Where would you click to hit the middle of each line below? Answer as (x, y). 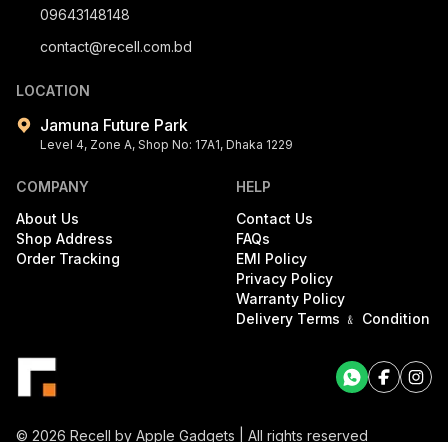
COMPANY (52, 186)
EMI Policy (271, 258)
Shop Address (64, 238)
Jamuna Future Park (114, 124)
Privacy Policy (284, 278)
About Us (47, 218)
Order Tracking (68, 258)
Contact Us (274, 218)
